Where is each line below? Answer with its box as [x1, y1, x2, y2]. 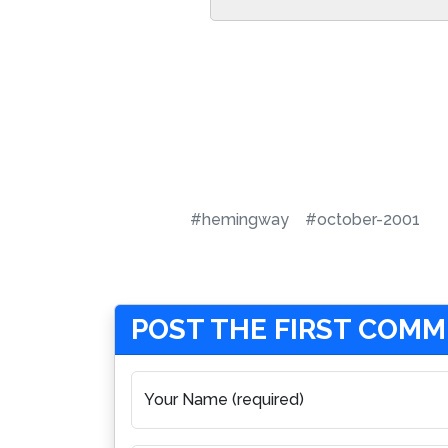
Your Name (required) [144, 390, 304, 410]
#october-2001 [305, 210, 420, 230]
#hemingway [190, 210, 289, 230]
